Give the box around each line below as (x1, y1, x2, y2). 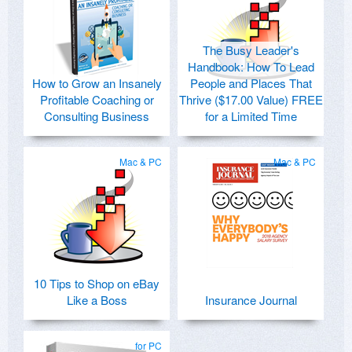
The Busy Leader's (202, 42, 299, 59)
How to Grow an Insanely (31, 75, 162, 92)
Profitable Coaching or (39, 91, 154, 108)
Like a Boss (66, 291, 127, 309)
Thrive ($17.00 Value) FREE (178, 91, 323, 108)
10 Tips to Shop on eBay (34, 275, 159, 292)
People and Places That (189, 75, 312, 92)
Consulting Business (44, 108, 149, 125)
